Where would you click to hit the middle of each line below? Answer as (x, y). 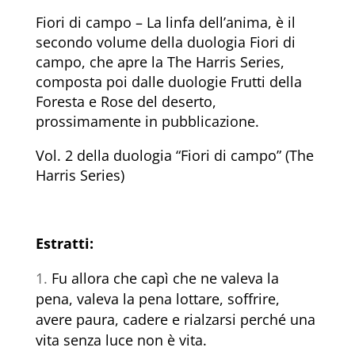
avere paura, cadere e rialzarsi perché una (175, 320)
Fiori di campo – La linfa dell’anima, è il (165, 23)
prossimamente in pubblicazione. (147, 122)
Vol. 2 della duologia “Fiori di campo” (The (174, 156)
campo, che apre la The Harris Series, (160, 62)
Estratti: (64, 244)
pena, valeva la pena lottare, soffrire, (157, 299)
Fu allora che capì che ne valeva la (165, 279)
